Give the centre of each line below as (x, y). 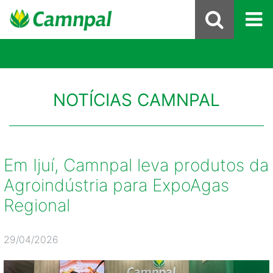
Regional (37, 205)
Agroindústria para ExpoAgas (116, 185)
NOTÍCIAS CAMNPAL (136, 100)
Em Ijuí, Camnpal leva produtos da (136, 165)
